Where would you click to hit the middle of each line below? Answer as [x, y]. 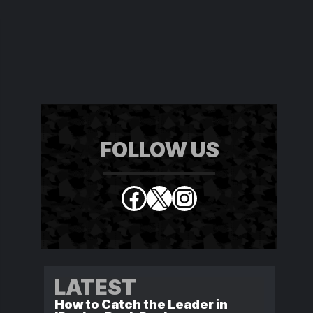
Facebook [184, 197]
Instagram [237, 197]
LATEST [96, 287]
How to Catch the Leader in [141, 304]
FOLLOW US [159, 149]
